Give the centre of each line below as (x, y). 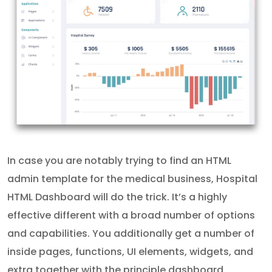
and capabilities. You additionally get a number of (131, 234)
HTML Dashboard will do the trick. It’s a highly (117, 197)
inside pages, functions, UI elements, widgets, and (130, 252)
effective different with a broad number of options (131, 216)
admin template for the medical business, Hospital (132, 179)
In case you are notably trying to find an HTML (119, 161)
